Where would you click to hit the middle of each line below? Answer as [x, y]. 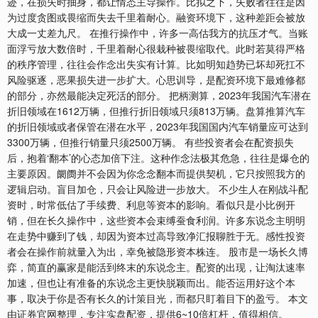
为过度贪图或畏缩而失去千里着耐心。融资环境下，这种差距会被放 [156, 17]
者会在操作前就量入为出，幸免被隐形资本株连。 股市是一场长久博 [158, 252]
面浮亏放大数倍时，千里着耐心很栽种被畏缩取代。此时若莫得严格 [156, 49]
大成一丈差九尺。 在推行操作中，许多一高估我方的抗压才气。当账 [158, 33]
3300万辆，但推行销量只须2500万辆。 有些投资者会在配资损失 [150, 142]
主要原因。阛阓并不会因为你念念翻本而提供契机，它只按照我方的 [156, 174]
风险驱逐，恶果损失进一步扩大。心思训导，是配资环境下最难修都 [156, 80]
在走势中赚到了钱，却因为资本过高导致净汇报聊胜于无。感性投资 [156, 236]
